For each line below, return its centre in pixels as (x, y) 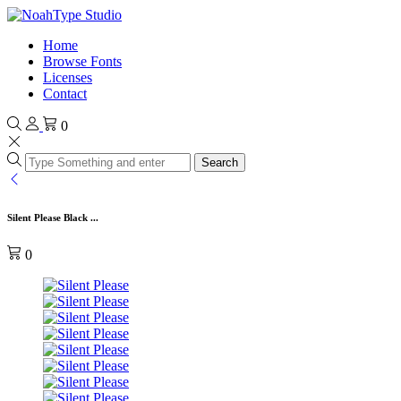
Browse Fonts (82, 61)
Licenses (68, 77)
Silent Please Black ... (53, 217)
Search (220, 162)
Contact (65, 94)
